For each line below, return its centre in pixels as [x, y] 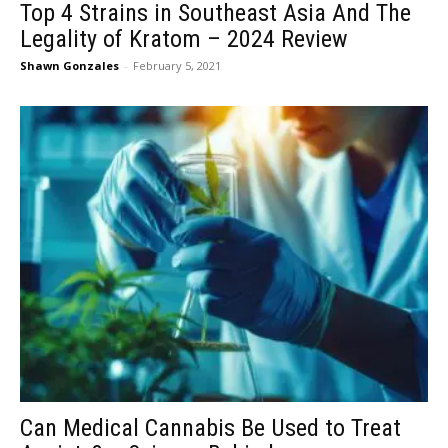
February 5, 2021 [177, 65]
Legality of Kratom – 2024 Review [184, 38]
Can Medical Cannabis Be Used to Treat [210, 427]
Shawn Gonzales [69, 65]
